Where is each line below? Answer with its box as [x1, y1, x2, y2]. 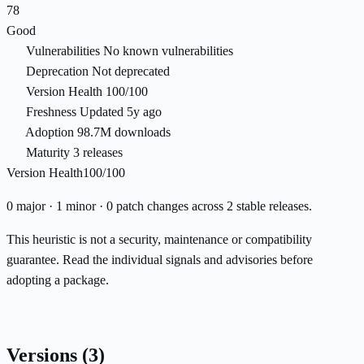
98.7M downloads [77, 125, 171, 140]
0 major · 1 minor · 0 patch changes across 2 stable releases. [6, 199, 312, 214]
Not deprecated [92, 64, 170, 79]
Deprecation [26, 64, 89, 79]
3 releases [73, 145, 123, 160]
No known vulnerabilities [103, 44, 233, 58]
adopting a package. [6, 273, 109, 288]
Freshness [26, 105, 76, 119]
